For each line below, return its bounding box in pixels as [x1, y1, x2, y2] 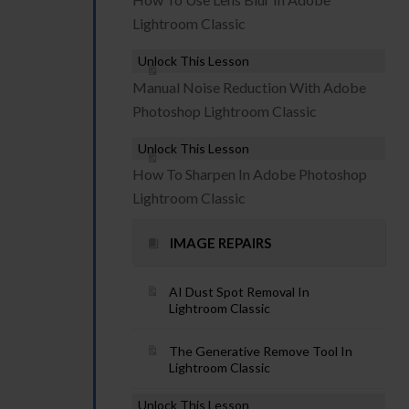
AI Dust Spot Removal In [169, 284, 309, 299]
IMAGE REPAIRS [170, 235, 271, 251]
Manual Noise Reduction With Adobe [132, 79, 366, 96]
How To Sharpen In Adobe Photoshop [132, 165, 367, 183]
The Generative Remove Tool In [169, 343, 352, 359]
